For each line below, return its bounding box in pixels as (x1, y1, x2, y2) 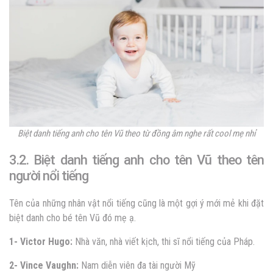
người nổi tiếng (9, 168, 88, 183)
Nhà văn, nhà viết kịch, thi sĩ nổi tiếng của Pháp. (73, 235, 255, 247)
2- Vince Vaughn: (9, 259, 81, 271)
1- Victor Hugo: (9, 235, 73, 247)
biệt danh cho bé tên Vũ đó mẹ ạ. (9, 211, 138, 224)
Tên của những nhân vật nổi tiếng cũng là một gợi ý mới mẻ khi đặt (9, 197, 264, 209)
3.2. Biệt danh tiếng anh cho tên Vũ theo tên (9, 152, 264, 168)
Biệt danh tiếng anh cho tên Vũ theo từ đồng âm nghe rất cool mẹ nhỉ (17, 127, 256, 139)
